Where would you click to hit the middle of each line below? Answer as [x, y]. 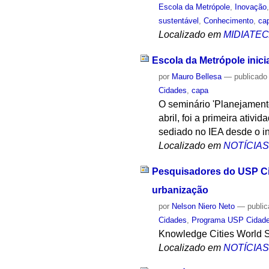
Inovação [251, 7]
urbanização [180, 190]
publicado [251, 76]
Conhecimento [229, 21]
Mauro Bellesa [197, 76]
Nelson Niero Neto [204, 206]
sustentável [179, 21]
